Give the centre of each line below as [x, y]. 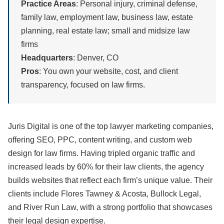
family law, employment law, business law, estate [107, 17]
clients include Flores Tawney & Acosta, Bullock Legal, [104, 194]
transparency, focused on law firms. [83, 85]
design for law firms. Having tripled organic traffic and [101, 153]
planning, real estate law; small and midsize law [105, 31]
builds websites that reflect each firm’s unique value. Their [110, 180]
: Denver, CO [96, 58]
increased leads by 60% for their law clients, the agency [106, 167]
